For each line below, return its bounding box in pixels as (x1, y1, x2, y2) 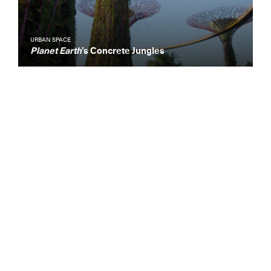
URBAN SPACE (30, 37, 71, 43)
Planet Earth (30, 47, 82, 56)
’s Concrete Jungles (82, 47, 165, 56)
